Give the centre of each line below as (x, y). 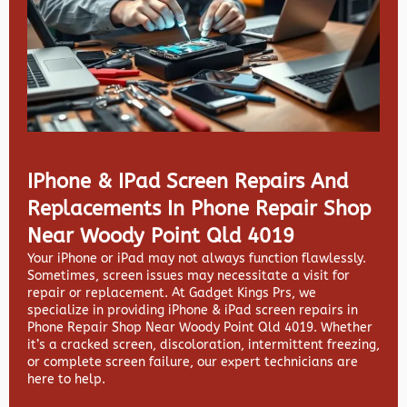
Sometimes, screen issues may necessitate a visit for (189, 275)
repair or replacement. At (108, 293)
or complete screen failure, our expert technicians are (193, 362)
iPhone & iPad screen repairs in (263, 310)
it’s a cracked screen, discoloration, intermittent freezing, (203, 344)
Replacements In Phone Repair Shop (199, 208)
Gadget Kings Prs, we (253, 293)
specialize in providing (98, 310)
